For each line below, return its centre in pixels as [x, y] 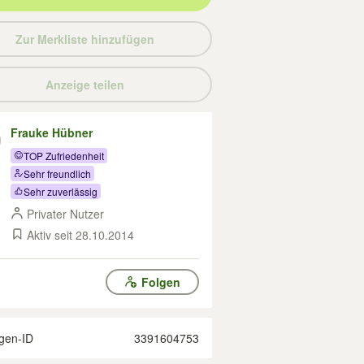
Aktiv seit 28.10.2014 [80, 235]
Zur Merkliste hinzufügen [84, 39]
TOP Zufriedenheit [64, 155]
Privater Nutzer [65, 214]
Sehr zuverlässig [61, 191]
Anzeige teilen [84, 84]
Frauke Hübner [52, 132]
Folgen [160, 282]
